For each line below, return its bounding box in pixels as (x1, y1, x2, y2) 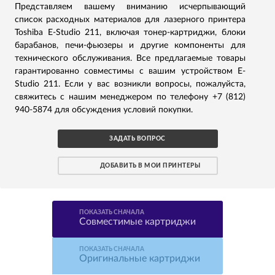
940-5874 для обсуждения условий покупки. (15, 106, 193, 114)
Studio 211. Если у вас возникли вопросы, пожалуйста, (15, 80, 246, 88)
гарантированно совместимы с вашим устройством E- (15, 67, 246, 76)
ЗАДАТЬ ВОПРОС (109, 136, 166, 142)
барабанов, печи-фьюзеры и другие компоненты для (15, 41, 246, 50)
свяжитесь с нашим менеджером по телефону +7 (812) (15, 93, 246, 101)
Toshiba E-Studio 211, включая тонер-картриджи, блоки (15, 28, 246, 37)
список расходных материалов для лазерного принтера (15, 15, 246, 24)
